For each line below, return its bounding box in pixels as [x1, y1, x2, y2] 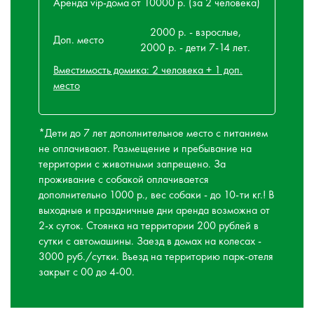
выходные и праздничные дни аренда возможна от [39, 203, 270, 217]
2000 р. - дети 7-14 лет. [140, 40, 250, 55]
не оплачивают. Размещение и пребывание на [39, 141, 252, 156]
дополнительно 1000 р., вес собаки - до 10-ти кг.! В [39, 187, 274, 202]
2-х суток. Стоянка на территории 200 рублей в [39, 218, 259, 233]
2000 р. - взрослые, [149, 25, 241, 39]
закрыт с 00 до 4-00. [39, 264, 135, 279]
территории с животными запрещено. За [39, 156, 226, 171]
